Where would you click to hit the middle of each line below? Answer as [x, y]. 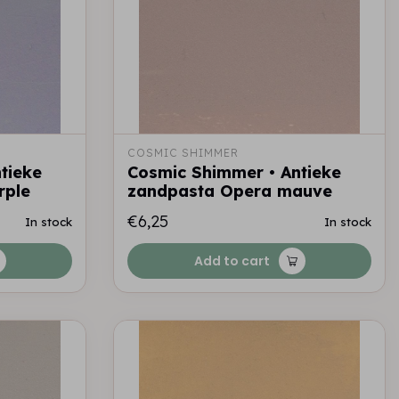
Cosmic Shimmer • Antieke [234, 172]
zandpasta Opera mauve [230, 191]
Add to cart [232, 261]
